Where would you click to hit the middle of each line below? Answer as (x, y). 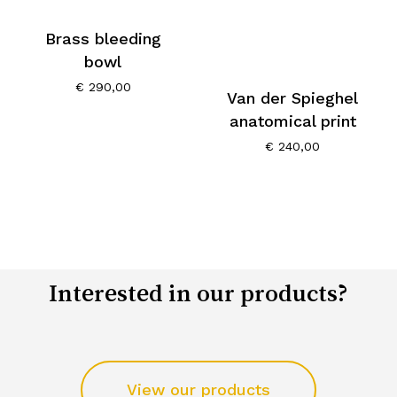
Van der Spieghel (293, 97)
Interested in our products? (198, 292)
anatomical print (292, 121)
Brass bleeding (103, 38)
